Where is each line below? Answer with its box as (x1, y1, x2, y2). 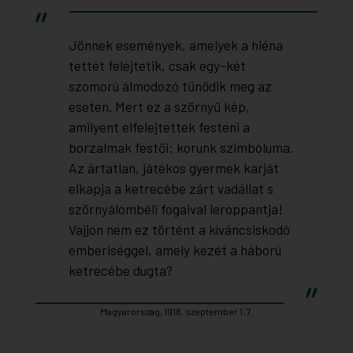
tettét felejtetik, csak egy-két (68, 57, 246, 75)
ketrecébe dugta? (68, 262, 173, 280)
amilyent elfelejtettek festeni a (68, 118, 250, 136)
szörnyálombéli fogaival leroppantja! (68, 200, 283, 218)
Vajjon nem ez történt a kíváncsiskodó (68, 221, 290, 239)
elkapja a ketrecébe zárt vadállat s (68, 180, 273, 198)
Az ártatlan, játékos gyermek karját (68, 159, 279, 177)
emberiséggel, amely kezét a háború (68, 241, 281, 259)
